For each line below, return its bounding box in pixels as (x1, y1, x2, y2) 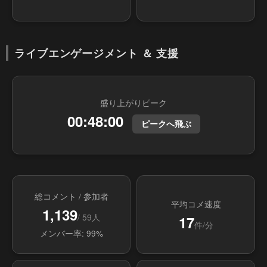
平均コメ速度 (170, 198, 221, 210)
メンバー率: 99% (39, 226, 103, 239)
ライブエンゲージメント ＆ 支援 (14, 45, 179, 60)
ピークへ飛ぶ (141, 118, 191, 129)
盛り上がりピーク (100, 97, 167, 108)
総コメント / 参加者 (34, 190, 108, 202)
